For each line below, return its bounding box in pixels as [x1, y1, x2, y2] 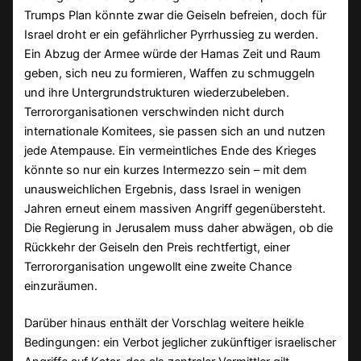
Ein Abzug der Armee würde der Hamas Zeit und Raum [24, 47, 322, 62]
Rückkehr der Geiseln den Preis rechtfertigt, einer [24, 240, 291, 255]
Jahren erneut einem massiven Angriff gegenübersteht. [24, 201, 326, 217]
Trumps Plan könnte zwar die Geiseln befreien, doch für [24, 8, 327, 23]
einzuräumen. [24, 279, 98, 294]
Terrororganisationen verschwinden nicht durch [24, 105, 285, 120]
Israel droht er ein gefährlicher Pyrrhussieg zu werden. [24, 27, 319, 43]
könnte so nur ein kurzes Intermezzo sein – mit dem [24, 163, 308, 178]
